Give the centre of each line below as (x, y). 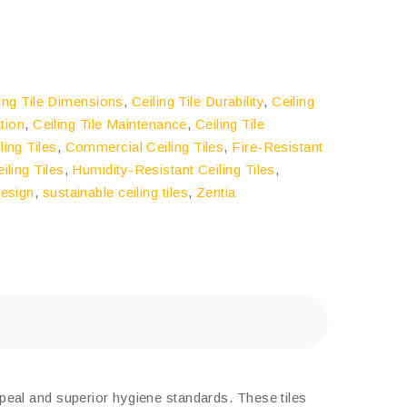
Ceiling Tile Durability (198, 101)
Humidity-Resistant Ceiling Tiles (174, 169)
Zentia (216, 192)
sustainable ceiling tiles (115, 192)
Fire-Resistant (278, 147)
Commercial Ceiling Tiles (144, 147)
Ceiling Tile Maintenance (110, 124)
